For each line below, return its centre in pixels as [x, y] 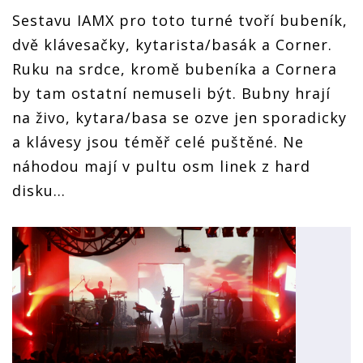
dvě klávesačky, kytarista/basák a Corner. [172, 45]
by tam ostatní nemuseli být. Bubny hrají [171, 94]
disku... [39, 191]
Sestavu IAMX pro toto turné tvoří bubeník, [180, 21]
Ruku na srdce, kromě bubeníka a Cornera [175, 69]
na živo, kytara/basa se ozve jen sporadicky [179, 118]
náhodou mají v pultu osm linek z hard [161, 167]
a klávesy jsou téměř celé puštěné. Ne [158, 142]
